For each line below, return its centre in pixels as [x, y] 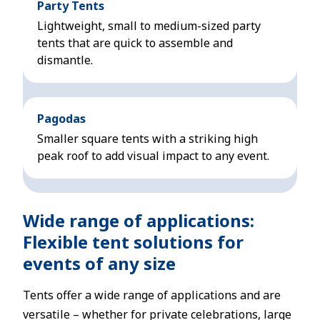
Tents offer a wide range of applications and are [152, 295]
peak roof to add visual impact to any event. [153, 156]
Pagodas [61, 119]
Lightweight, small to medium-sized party [149, 26]
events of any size [99, 263]
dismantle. [65, 60]
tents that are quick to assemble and [135, 43]
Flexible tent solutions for [133, 242]
